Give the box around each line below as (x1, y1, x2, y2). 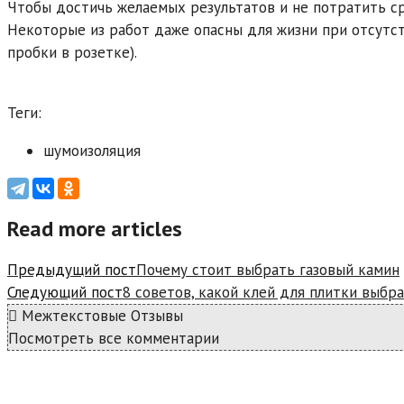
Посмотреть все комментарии (8, 327, 219, 348)
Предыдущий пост (7, 259, 136, 280)
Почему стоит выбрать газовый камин (136, 259, 399, 280)
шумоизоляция (43, 140, 141, 161)
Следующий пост (7, 281, 123, 302)
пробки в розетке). (7, 41, 137, 62)
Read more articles (7, 214, 182, 243)
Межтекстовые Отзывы (17, 305, 183, 326)
